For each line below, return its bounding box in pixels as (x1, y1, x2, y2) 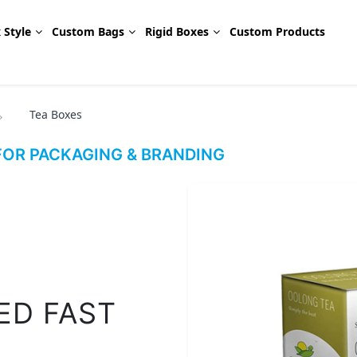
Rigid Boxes (145, 24, 210, 39)
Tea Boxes (29, 107, 82, 122)
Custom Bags (52, 24, 125, 39)
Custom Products (229, 24, 326, 39)
